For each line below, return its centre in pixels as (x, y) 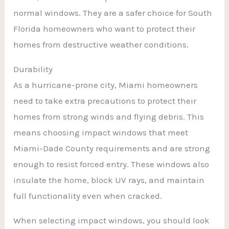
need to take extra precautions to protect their (105, 100)
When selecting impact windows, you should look (112, 220)
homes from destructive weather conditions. (101, 44)
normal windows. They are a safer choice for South (113, 13)
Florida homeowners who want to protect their (105, 28)
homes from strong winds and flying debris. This (109, 116)
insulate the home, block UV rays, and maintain (109, 180)
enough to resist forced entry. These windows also (111, 164)
